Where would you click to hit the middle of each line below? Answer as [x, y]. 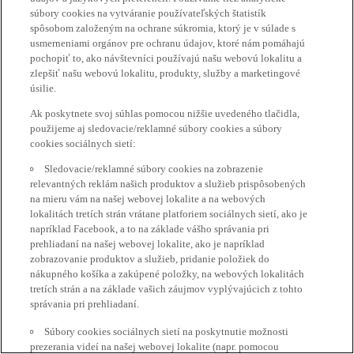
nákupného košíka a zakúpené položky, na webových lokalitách [168, 273]
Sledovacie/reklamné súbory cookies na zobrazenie [154, 168]
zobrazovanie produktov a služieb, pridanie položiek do [150, 258]
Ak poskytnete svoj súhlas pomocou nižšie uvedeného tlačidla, [165, 113]
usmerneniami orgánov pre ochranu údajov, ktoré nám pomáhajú [168, 43]
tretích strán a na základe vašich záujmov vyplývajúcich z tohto [167, 288]
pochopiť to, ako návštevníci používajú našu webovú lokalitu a [166, 58]
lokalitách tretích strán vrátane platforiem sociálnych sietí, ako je [169, 213]
